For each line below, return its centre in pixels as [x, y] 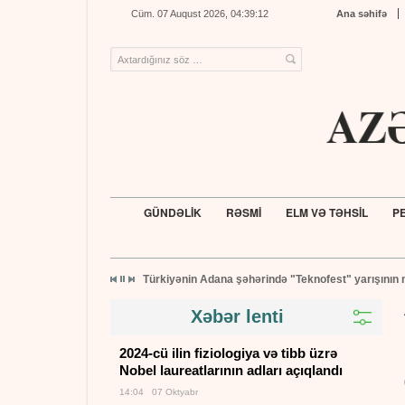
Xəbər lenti [237, 316]
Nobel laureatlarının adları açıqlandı [231, 370]
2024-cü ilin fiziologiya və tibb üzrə [228, 353]
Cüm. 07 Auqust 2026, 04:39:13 [199, 14]
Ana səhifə [362, 14]
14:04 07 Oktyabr [159, 392]
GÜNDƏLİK [172, 212]
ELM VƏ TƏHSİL [326, 212]
